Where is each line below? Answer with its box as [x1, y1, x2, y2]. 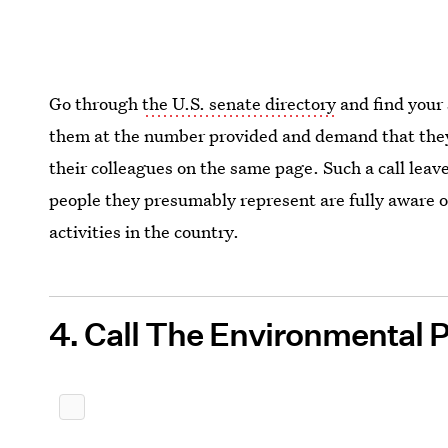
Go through [49, 91, 143, 115]
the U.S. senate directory [142, 91, 337, 115]
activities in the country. [49, 219, 240, 243]
